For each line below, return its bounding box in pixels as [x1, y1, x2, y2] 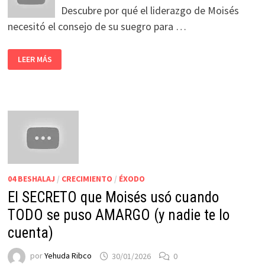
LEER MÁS [17, 54, 52, 65]
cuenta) [7, 224, 53, 242]
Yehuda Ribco [44, 250, 92, 261]
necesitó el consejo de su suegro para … [7, 20, 186, 34]
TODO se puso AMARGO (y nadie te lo [7, 206, 230, 224]
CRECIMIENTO [61, 173, 112, 185]
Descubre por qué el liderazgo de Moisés [60, 4, 239, 18]
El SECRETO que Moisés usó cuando [7, 189, 219, 206]
